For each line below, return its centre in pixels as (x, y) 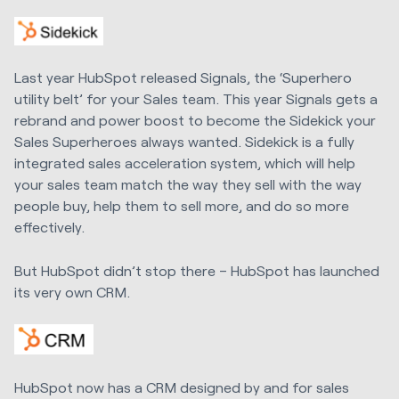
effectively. (49, 227)
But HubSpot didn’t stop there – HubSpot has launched (197, 270)
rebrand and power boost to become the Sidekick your (195, 120)
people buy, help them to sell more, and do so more (182, 206)
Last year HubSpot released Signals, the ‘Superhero (183, 77)
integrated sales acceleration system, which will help (185, 163)
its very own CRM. (74, 291)
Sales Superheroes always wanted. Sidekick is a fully (184, 142)
